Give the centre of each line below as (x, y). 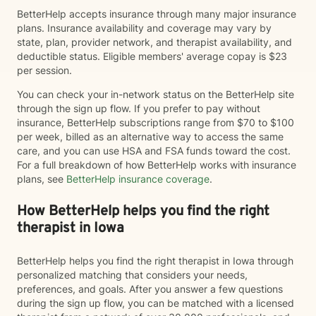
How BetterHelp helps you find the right (143, 212)
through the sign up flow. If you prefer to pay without (139, 108)
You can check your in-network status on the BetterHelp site (156, 94)
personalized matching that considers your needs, (132, 275)
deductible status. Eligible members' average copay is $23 (152, 56)
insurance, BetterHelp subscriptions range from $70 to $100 (156, 122)
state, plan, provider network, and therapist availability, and (154, 42)
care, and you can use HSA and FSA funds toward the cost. (154, 151)
